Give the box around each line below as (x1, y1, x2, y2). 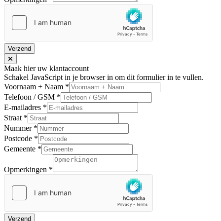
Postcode (4, 134, 34, 143)
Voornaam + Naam (4, 82, 65, 91)
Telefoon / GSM (4, 92, 57, 101)
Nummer (4, 123, 34, 132)
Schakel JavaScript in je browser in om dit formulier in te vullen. (4, 73, 204, 81)
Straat (4, 113, 24, 122)
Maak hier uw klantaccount (4, 64, 89, 73)
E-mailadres (4, 103, 43, 111)
